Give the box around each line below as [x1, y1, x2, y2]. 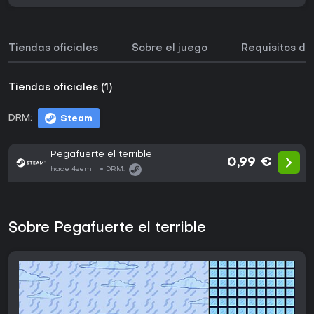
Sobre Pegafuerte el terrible [8, 221, 206, 236]
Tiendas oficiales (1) [8, 83, 112, 93]
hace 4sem [50, 166, 92, 173]
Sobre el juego [132, 44, 207, 54]
